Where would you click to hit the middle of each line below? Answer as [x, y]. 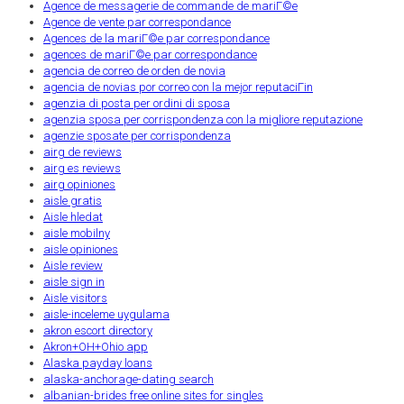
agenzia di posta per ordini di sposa [137, 103]
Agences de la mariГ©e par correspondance [156, 38]
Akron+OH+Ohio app [96, 346]
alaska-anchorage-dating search [129, 379]
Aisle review [73, 265]
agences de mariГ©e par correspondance [150, 54]
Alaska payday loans [98, 363]
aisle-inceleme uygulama [106, 314]
